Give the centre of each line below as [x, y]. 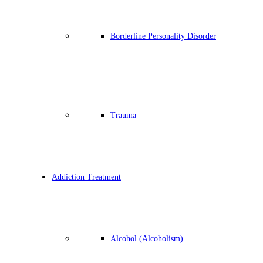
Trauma [123, 115]
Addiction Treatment [86, 177]
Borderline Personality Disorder [163, 36]
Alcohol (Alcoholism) [147, 239]
